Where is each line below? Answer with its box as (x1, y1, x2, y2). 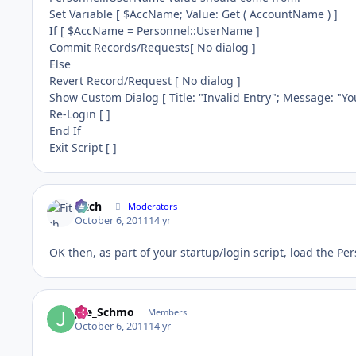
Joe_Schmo (75, 304, 135, 319)
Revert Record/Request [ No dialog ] (49, 72, 241, 88)
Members (147, 305, 187, 318)
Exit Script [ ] (49, 139, 117, 155)
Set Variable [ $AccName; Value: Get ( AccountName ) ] (49, 6, 338, 21)
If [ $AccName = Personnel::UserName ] (49, 22, 260, 38)
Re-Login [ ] (49, 106, 110, 122)
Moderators (128, 199, 178, 212)
